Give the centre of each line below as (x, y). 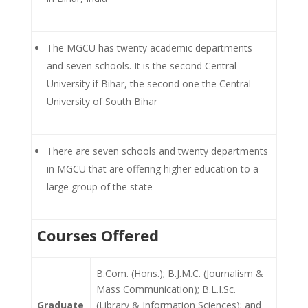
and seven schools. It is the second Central (142, 66)
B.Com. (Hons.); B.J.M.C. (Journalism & (180, 273)
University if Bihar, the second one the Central (149, 84)
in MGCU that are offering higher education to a (153, 169)
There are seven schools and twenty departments (157, 151)
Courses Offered (98, 235)
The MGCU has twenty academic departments (150, 48)
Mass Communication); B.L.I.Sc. (166, 289)
